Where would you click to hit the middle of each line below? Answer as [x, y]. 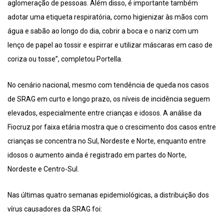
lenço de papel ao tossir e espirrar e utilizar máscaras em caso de [110, 45]
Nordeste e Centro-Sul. [43, 169]
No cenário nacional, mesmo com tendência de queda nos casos [108, 85]
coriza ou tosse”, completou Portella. [65, 59]
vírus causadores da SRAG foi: [55, 209]
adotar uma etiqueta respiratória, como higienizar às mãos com [108, 17]
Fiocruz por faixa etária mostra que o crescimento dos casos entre [112, 127]
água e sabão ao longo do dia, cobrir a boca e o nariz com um [103, 31]
